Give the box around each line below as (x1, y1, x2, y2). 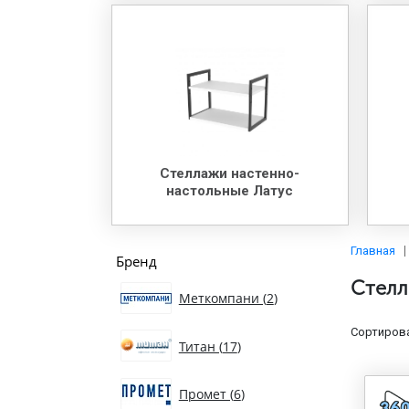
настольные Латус (166, 182, 294, 199)
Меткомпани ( (178, 289, 267, 307)
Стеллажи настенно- (160, 164, 300, 182)
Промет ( (178, 385, 234, 403)
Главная (351, 243, 396, 257)
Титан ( (178, 337, 223, 355)
